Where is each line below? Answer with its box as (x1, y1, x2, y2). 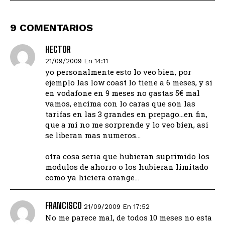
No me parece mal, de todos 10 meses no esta (45, 212, 212, 223)
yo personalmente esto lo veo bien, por (45, 67, 191, 77)
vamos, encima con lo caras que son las (45, 98, 195, 109)
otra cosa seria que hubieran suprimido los (45, 151, 209, 162)
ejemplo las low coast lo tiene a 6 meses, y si (45, 77, 212, 88)
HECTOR (45, 44, 71, 55)
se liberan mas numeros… (45, 130, 141, 141)
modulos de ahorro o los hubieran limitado (45, 162, 208, 172)
